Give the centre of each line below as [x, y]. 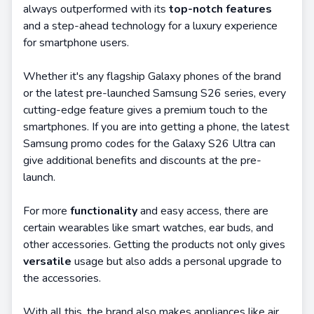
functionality [105, 211]
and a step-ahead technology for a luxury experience [150, 26]
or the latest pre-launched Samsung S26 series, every [155, 93]
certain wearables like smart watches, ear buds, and [148, 228]
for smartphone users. [76, 43]
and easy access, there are [204, 211]
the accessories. [62, 278]
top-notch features [220, 9]
